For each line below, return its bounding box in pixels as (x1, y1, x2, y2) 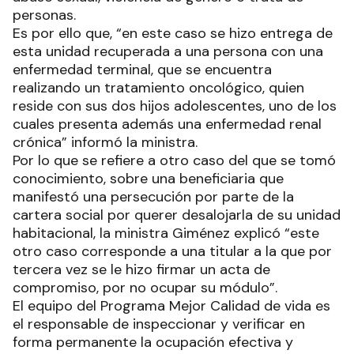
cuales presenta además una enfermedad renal (13, 114, 322, 134)
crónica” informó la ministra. (13, 132, 201, 152)
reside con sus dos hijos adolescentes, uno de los (13, 96, 337, 115)
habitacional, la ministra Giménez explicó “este (13, 223, 319, 243)
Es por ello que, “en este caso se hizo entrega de (13, 23, 333, 43)
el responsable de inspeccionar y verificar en (13, 314, 305, 333)
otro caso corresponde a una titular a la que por (13, 241, 332, 261)
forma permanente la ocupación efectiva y (13, 332, 293, 352)
